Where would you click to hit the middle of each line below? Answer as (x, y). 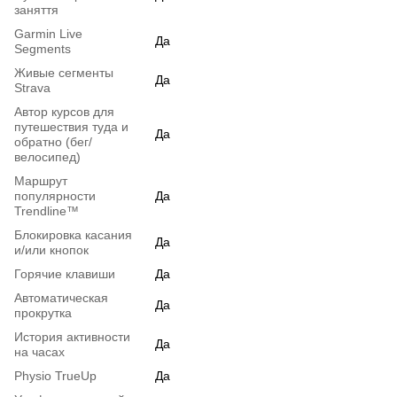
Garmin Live (48, 34)
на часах (39, 352)
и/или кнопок (51, 250)
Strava (32, 88)
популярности (55, 196)
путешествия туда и (71, 127)
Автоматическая (61, 298)
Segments (43, 49)
